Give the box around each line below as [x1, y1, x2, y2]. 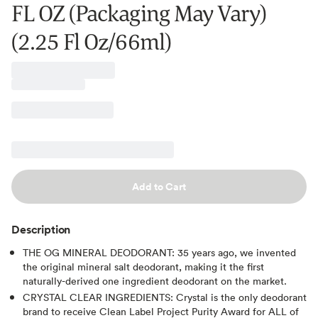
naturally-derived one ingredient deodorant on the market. [23, 273, 287, 287]
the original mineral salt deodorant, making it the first [23, 259, 264, 273]
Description [11, 221, 71, 237]
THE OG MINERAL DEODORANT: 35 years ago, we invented [23, 245, 296, 259]
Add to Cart [132, 179, 186, 194]
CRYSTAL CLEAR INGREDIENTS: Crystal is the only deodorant [23, 290, 307, 304]
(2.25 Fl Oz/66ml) [11, 26, 171, 56]
